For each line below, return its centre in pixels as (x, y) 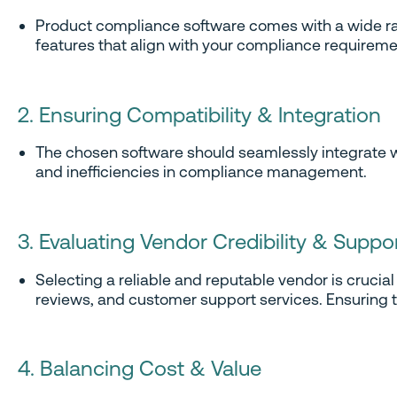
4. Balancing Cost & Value (140, 369)
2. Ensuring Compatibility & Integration (199, 115)
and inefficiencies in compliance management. (201, 172)
